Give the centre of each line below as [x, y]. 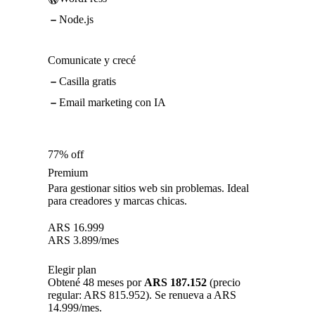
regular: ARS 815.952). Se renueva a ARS [142, 295]
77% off [66, 155]
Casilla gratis [88, 82]
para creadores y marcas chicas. [117, 201]
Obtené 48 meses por [96, 283]
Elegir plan [72, 270]
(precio [224, 283]
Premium [68, 173]
